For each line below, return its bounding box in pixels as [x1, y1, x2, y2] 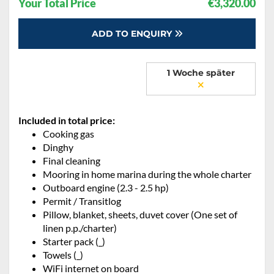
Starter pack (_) [43, 235, 105, 248]
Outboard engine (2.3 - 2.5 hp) [43, 182, 169, 194]
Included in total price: [18, 114, 115, 127]
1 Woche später [167, 67, 235, 79]
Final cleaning [43, 155, 100, 167]
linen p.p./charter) [43, 222, 117, 234]
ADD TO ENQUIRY [91, 28, 174, 40]
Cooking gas [43, 128, 94, 140]
